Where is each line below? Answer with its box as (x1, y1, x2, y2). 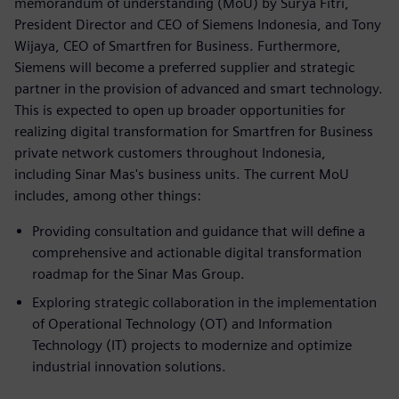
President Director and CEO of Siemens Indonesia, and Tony (14, 15, 381, 33)
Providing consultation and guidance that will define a (32, 222, 365, 240)
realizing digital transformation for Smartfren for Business (14, 122, 373, 140)
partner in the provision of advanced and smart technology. (14, 79, 383, 97)
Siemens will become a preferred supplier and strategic (14, 58, 354, 76)
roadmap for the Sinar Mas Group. (32, 265, 245, 282)
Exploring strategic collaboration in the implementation (32, 293, 377, 311)
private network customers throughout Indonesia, (14, 143, 326, 161)
